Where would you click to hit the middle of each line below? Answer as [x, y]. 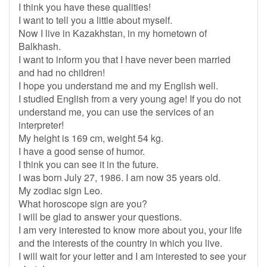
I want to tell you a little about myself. [95, 20]
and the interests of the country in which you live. [120, 243]
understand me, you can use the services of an [116, 112]
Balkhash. [40, 46]
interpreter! [41, 125]
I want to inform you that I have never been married [125, 59]
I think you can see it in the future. [89, 164]
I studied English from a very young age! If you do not [130, 99]
